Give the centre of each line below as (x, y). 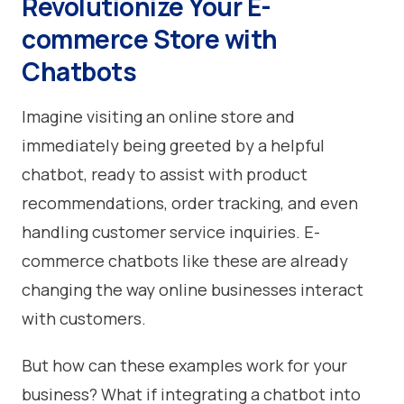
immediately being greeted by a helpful (173, 145)
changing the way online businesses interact (193, 289)
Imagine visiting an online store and (158, 116)
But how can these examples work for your (184, 365)
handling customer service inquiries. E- (171, 231)
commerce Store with (150, 38)
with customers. (84, 318)
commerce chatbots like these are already (185, 260)
